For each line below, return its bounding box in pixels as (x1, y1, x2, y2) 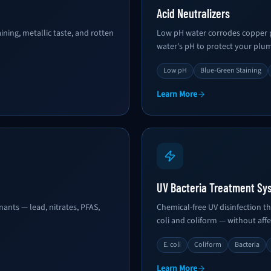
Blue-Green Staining (200, 65, 261, 76)
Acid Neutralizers (157, 6, 230, 21)
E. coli (163, 240, 181, 250)
